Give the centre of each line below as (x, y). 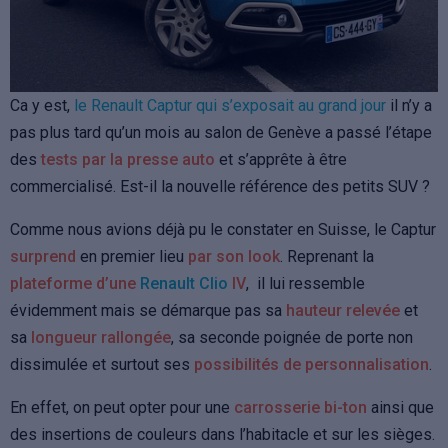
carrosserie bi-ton (300, 407)
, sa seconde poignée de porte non (292, 337)
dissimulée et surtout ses (102, 364)
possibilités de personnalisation (311, 364)
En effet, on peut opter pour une (122, 407)
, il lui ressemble (305, 283)
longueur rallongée (101, 337)
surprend (43, 256)
